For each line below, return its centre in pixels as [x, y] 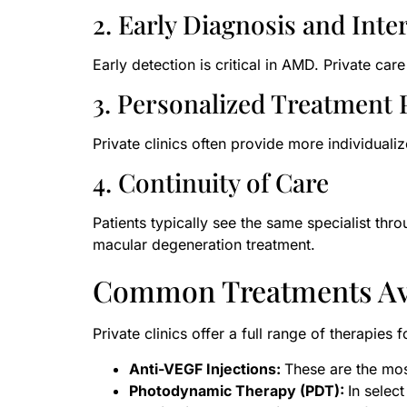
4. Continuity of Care [211, 183]
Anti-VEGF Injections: [207, 368]
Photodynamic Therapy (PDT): [238, 390]
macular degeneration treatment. [204, 245]
